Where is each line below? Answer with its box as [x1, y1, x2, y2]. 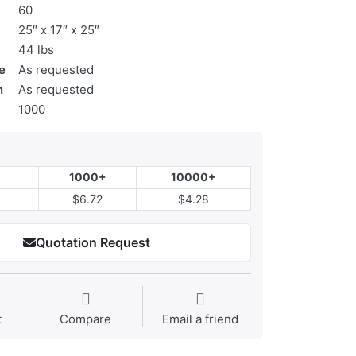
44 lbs [18, 42, 54, 58]
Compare [60, 311, 112, 327]
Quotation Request [35, 234, 150, 251]
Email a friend [161, 311, 238, 327]
